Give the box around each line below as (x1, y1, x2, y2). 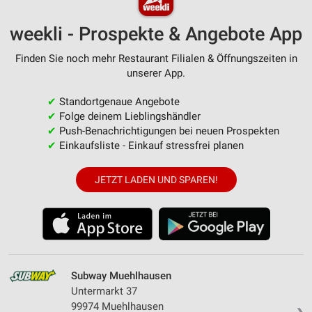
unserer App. (127, 66, 185, 79)
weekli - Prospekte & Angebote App (10, 22, 302, 45)
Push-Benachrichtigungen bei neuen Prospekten (56, 124, 279, 137)
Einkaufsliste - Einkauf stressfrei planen (56, 139, 244, 152)
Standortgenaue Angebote (56, 95, 180, 108)
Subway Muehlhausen (71, 269, 171, 282)
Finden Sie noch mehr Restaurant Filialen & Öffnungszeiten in (15, 52, 297, 65)
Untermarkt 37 (71, 284, 137, 297)
